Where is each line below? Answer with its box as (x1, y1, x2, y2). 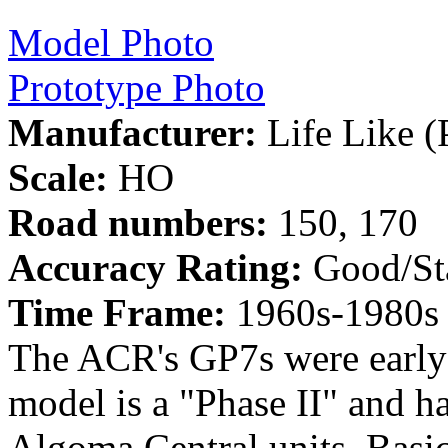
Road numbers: (8, 201, 268, 245)
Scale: (8, 156, 108, 200)
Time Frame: (8, 291, 226, 335)
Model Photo (8, 21, 214, 65)
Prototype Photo (8, 66, 265, 110)
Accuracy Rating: (8, 246, 303, 290)
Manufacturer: (8, 111, 257, 155)
